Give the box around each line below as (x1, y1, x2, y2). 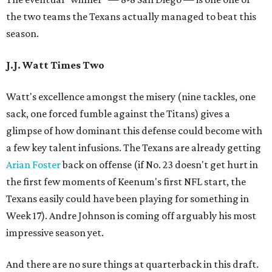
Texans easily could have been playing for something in (6, 192, 249, 205)
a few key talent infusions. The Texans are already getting (6, 141, 261, 154)
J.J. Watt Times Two (6, 58, 104, 71)
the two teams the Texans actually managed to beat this (6, 10, 256, 22)
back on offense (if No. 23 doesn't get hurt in (61, 158, 258, 171)
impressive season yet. (6, 226, 104, 239)
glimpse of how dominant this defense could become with (6, 124, 262, 137)
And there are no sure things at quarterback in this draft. (6, 257, 259, 270)
